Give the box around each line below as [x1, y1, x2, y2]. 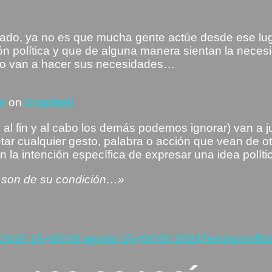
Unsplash [25, 96, 75, 109]
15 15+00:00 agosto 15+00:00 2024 [14, 232, 202, 245]
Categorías [201, 212, 259, 225]
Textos [202, 232, 236, 245]
